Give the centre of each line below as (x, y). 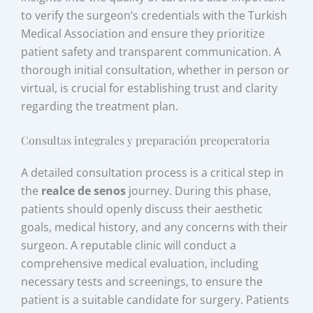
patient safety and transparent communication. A (151, 52)
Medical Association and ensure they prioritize (143, 34)
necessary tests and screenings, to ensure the (142, 281)
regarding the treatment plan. (100, 106)
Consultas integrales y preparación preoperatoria (146, 140)
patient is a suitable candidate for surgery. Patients (155, 299)
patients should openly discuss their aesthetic (142, 209)
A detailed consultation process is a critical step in (153, 172)
